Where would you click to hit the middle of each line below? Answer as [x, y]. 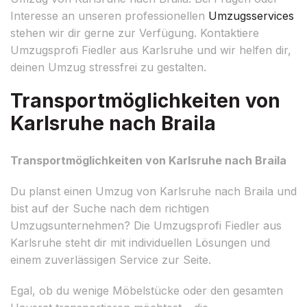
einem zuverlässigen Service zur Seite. [111, 259]
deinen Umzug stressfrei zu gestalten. [108, 67]
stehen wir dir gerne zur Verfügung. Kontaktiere [135, 33]
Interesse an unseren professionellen [109, 15]
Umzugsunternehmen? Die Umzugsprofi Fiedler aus [146, 225]
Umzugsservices [251, 15]
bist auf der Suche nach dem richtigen [110, 208]
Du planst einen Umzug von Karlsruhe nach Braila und [153, 191]
